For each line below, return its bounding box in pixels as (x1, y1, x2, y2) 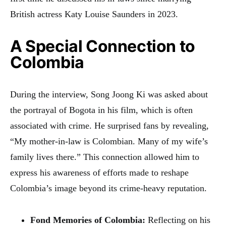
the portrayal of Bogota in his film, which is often (10, 104, 193, 115)
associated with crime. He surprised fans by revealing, (10, 120, 209, 131)
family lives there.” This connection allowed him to (10, 151, 199, 162)
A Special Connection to (10, 36, 195, 56)
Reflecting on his (145, 214, 210, 225)
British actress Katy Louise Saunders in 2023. (10, 9, 178, 19)
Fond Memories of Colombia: (30, 214, 145, 225)
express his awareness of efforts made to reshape (10, 167, 189, 178)
